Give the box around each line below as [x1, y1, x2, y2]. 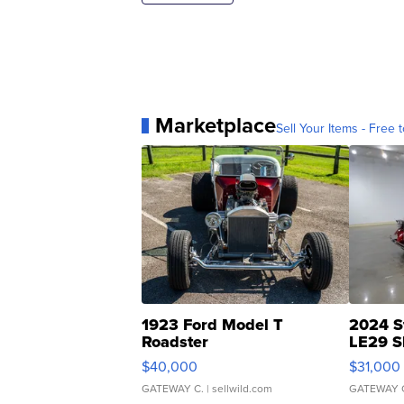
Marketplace [155, 109, 276, 142]
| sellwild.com [204, 381, 272, 398]
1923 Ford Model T [142, 313, 283, 337]
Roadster [142, 330, 208, 354]
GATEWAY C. [142, 381, 204, 398]
